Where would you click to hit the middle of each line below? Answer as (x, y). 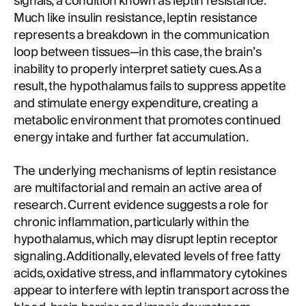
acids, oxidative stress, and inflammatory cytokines (150, 274)
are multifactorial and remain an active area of (138, 188)
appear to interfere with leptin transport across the (152, 291)
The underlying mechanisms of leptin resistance (145, 171)
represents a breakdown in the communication (142, 35)
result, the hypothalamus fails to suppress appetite (150, 86)
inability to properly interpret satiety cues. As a (138, 69)
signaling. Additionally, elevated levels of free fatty (147, 256)
